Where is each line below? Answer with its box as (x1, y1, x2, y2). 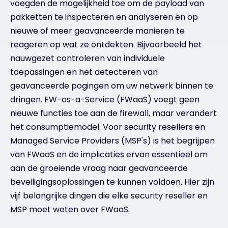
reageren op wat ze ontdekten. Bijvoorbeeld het (10, 39, 202, 50)
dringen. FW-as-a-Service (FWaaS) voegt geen (10, 94, 199, 105)
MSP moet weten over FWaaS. (10, 204, 130, 215)
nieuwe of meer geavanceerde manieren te (10, 25, 185, 37)
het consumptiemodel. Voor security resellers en (10, 121, 205, 133)
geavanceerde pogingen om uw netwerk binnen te (10, 80, 213, 92)
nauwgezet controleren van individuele (10, 52, 165, 64)
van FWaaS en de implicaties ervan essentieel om (10, 149, 208, 160)
